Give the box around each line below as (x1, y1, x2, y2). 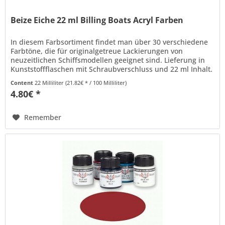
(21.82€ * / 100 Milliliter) (65, 78, 127, 86)
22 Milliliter (35, 78, 66, 86)
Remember (24, 112, 62, 122)
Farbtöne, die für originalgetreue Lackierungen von (11, 46, 183, 56)
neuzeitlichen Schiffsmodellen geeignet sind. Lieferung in (11, 55, 205, 65)
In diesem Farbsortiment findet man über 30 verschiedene (11, 37, 208, 47)
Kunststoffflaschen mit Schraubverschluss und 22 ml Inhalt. (11, 64, 213, 74)
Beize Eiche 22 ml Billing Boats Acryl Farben (11, 14, 184, 26)
